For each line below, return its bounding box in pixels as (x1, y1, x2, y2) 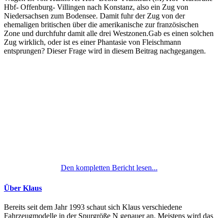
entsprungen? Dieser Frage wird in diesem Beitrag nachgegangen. (4, 46, 206, 55)
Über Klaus (4, 183, 42, 192)
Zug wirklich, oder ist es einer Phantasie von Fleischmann (4, 37, 181, 46)
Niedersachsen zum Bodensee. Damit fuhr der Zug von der (4, 11, 185, 20)
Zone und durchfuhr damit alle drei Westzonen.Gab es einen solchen (4, 29, 214, 37)
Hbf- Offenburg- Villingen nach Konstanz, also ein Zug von (4, 2, 188, 11)
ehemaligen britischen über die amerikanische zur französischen (4, 20, 199, 29)
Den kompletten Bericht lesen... (60, 163, 158, 172)
